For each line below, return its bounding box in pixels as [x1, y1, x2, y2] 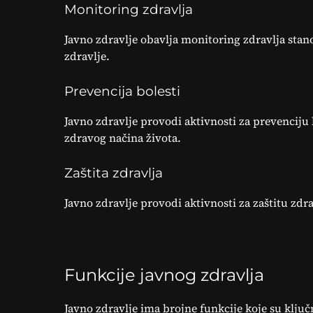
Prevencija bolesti [64, 83, 180, 99]
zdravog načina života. [64, 130, 181, 145]
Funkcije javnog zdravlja [64, 265, 264, 285]
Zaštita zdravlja [64, 165, 163, 181]
